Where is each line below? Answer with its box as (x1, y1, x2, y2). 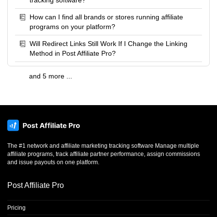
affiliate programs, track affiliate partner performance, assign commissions (7, 151, 200, 158)
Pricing (7, 204, 26, 212)
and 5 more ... (29, 72, 72, 80)
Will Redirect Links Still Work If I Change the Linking (30, 40, 187, 47)
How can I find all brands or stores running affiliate (30, 13, 183, 21)
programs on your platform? (30, 23, 115, 31)
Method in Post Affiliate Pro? (30, 49, 116, 57)
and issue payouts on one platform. (7, 159, 99, 166)
